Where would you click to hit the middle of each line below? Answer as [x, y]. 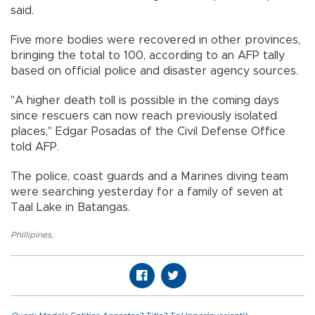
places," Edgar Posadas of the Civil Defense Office [148, 132]
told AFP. [35, 147]
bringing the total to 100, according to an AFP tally [148, 56]
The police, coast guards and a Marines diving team [149, 177]
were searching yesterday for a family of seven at [147, 192]
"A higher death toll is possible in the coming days [145, 101]
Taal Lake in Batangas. [70, 208]
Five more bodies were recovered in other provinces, [155, 40]
